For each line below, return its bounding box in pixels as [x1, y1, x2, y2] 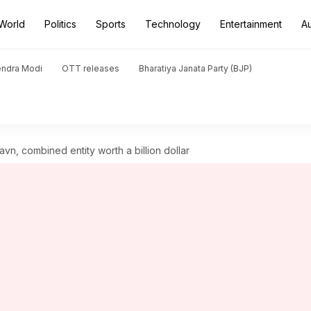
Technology [145, 18, 201, 30]
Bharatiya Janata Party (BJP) [139, 63, 252, 74]
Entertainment [220, 18, 282, 30]
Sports [96, 18, 126, 30]
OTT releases [62, 63, 119, 74]
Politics [44, 18, 76, 30]
